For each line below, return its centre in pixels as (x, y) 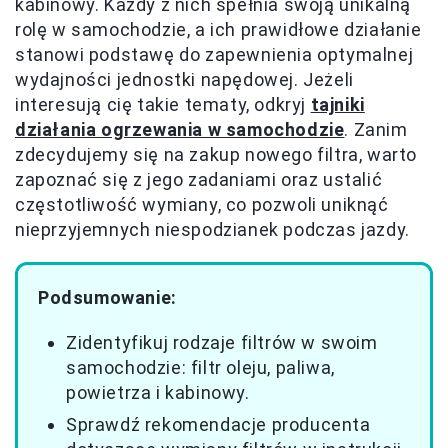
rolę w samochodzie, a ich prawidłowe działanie (218, 29)
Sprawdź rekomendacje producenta (218, 424)
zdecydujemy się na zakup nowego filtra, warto (216, 154)
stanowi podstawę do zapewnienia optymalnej (214, 54)
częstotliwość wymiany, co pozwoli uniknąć (202, 204)
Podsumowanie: (107, 297)
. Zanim (376, 129)
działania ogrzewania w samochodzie (180, 129)
